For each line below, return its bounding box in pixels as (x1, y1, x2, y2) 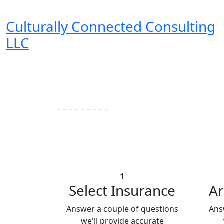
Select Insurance (69, 181, 175, 200)
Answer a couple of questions (66, 203, 178, 215)
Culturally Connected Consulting (6, 17, 215, 36)
